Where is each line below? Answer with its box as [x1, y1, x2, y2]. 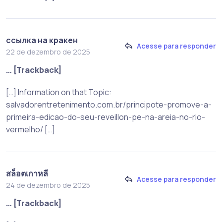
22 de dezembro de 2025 [6, 47, 90, 56]
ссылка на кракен [6, 34, 78, 46]
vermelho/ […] [6, 123, 55, 135]
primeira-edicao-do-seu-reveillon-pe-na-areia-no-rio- [6, 111, 205, 122]
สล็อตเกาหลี [6, 167, 48, 179]
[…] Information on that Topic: [6, 86, 111, 98]
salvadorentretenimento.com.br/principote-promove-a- [6, 99, 212, 110]
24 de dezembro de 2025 [6, 180, 90, 190]
